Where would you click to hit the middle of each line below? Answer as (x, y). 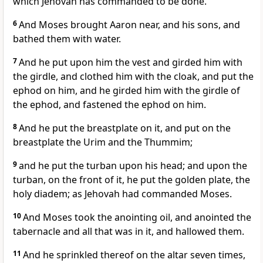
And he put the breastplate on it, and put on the (125, 128)
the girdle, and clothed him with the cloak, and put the (133, 77)
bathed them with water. (67, 39)
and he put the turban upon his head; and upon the (133, 166)
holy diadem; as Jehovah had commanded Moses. (122, 194)
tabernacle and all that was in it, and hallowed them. (129, 232)
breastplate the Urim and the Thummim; (103, 142)
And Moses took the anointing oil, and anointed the (137, 218)
